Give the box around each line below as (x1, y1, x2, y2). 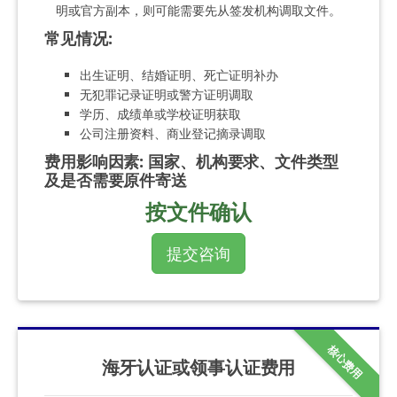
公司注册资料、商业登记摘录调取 (80, 124, 266, 142)
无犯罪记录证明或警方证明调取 (80, 85, 253, 103)
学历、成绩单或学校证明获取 (80, 105, 241, 122)
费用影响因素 (44, 150, 140, 172)
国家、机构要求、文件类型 (148, 150, 339, 172)
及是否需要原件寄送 (44, 168, 188, 191)
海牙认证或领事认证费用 (101, 354, 296, 379)
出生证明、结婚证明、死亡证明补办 (80, 66, 278, 83)
